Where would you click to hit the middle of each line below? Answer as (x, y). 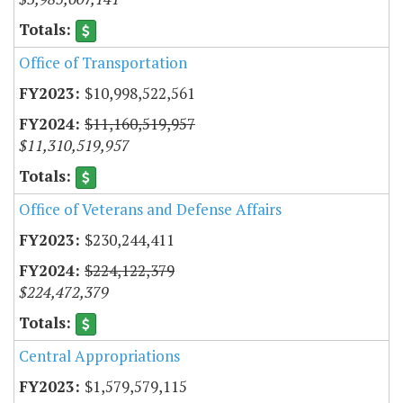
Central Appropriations (99, 356)
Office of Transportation (103, 62)
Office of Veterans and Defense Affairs (150, 210)
